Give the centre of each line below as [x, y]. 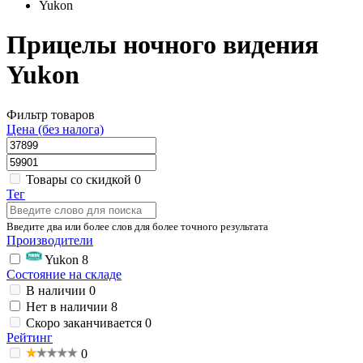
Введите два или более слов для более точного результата [137, 226]
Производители [50, 240]
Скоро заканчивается [84, 322]
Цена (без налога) [55, 129]
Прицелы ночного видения [162, 45]
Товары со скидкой [79, 179]
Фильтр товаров [51, 114]
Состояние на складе [64, 274]
